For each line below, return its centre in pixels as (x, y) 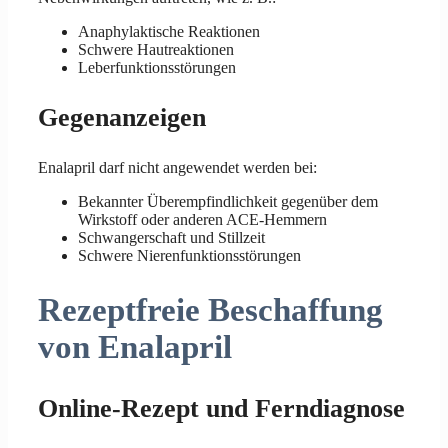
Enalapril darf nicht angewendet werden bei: (177, 167)
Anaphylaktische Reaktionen (169, 31)
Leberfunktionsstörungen (157, 67)
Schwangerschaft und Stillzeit (171, 237)
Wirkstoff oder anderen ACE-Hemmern (202, 219)
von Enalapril (135, 347)
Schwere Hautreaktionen (156, 49)
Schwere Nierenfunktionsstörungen (189, 255)
